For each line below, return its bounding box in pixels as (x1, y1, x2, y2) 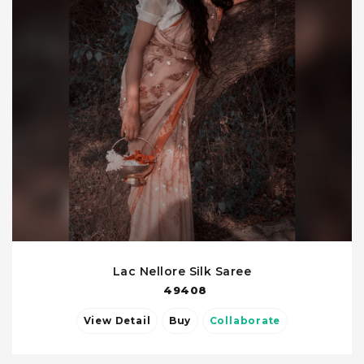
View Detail (115, 315, 151, 327)
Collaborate (209, 315, 281, 327)
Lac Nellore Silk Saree (112, 264, 252, 279)
